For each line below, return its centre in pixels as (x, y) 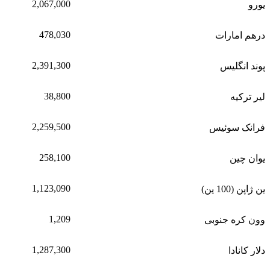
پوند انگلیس (243, 66)
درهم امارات (240, 35)
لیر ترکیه (248, 96)
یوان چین (247, 158)
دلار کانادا (247, 250)
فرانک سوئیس (237, 127)
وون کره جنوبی (235, 219)
